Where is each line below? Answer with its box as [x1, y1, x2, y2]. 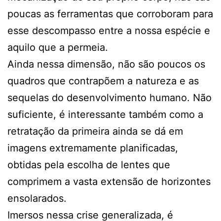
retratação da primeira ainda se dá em [7, 125, 183, 137]
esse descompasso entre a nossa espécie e [7, 24, 210, 37]
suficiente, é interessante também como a [7, 108, 203, 120]
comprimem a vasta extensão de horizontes [7, 175, 211, 187]
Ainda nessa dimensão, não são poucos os [7, 58, 205, 70]
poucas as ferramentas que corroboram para [7, 7, 213, 20]
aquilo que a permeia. [7, 41, 108, 53]
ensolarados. [7, 192, 67, 204]
